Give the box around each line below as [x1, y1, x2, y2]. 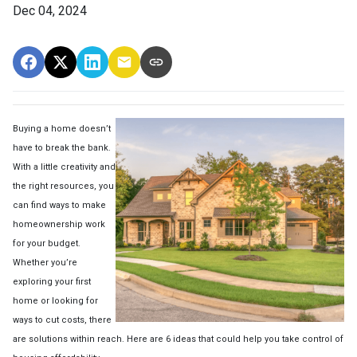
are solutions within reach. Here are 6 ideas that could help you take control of [13, 333, 343, 344]
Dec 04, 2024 [13, 2, 87, 18]
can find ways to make [13, 199, 106, 210]
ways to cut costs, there [13, 314, 112, 325]
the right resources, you [13, 180, 114, 191]
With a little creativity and [13, 161, 116, 172]
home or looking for [13, 295, 98, 306]
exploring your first [13, 276, 91, 287]
